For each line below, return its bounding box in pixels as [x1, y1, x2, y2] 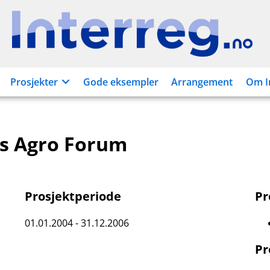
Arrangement [171, 75, 233, 89]
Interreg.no [131, 33, 183, 47]
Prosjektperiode [25, 188, 121, 204]
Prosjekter [10, 75, 58, 89]
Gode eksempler [83, 75, 159, 89]
